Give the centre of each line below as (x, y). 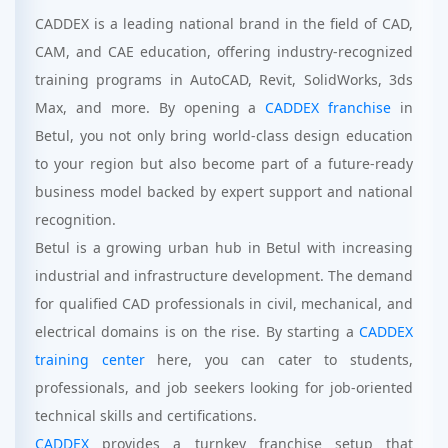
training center (90, 359)
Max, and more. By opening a (150, 107)
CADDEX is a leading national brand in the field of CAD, (224, 23)
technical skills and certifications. (146, 415)
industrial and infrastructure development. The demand (224, 275)
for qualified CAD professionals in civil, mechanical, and (224, 303)
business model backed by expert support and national (224, 191)
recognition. (75, 219)
